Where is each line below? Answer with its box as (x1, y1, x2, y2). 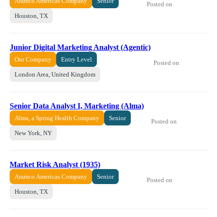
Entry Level (61, 56, 92, 63)
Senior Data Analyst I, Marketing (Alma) (10, 102, 144, 110)
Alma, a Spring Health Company (15, 114, 99, 122)
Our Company (15, 56, 51, 63)
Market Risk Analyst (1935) (10, 160, 100, 169)
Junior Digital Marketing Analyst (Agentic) (10, 43, 151, 52)
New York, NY (15, 129, 52, 137)
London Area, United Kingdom (15, 71, 95, 78)
